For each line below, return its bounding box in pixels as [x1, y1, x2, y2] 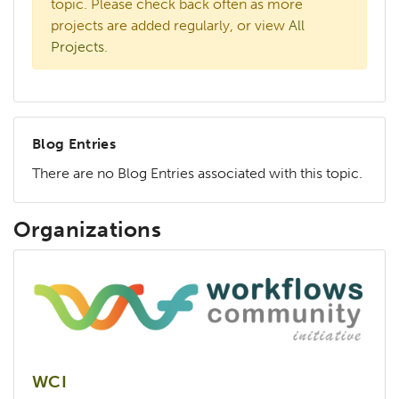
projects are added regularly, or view [51, 17, 289, 35]
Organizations [13, 216, 162, 243]
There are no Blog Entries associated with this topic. [32, 165, 362, 183]
